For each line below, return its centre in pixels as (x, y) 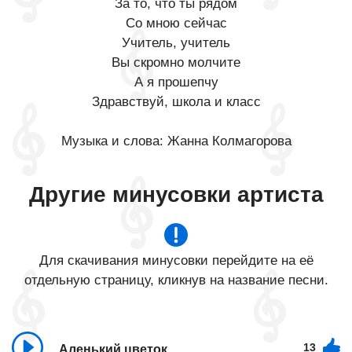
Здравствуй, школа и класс (176, 102)
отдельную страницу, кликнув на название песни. (176, 280)
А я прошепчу (176, 82)
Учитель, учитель (176, 43)
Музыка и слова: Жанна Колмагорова (176, 141)
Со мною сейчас (176, 23)
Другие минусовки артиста (176, 194)
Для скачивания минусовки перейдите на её (176, 260)
